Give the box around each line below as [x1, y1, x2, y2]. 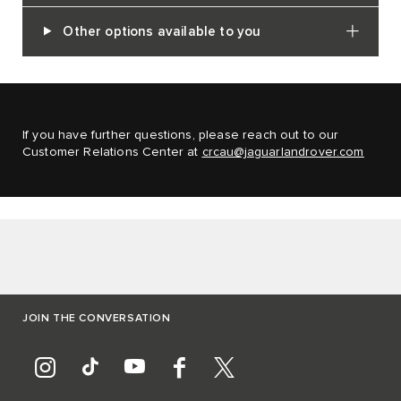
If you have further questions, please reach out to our [22, 128, 339, 141]
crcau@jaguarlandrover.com [201, 145, 364, 158]
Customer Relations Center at [22, 145, 202, 158]
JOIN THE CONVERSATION [22, 312, 171, 324]
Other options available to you [63, 24, 261, 38]
